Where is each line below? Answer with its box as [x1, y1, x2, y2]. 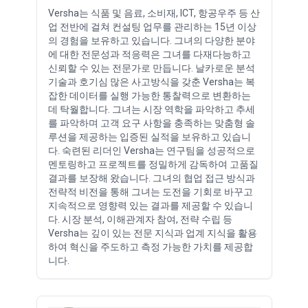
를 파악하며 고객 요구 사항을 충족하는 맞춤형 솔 [47, 117, 255, 129]
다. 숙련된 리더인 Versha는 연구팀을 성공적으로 [47, 144, 255, 156]
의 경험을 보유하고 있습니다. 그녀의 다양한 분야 [47, 34, 255, 46]
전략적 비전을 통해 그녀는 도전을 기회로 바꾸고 [47, 186, 253, 197]
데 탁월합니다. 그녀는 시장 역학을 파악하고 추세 [47, 103, 255, 115]
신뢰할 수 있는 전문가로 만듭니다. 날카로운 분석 [47, 62, 255, 74]
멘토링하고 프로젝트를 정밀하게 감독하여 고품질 [47, 158, 258, 170]
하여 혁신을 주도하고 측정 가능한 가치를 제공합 [47, 241, 253, 252]
